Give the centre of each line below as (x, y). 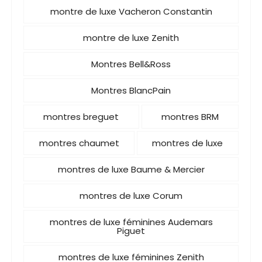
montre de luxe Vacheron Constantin (131, 11)
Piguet (131, 231)
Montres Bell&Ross (131, 64)
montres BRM (190, 117)
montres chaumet (79, 143)
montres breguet (81, 117)
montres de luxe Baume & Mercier (131, 169)
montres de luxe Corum (131, 196)
